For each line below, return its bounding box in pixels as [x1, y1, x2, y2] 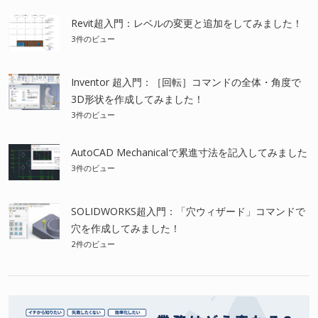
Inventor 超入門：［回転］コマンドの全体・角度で [71, 75, 301, 89]
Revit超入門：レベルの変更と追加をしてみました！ [71, 16, 302, 30]
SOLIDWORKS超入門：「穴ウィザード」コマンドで [71, 204, 305, 218]
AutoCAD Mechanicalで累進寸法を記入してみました [71, 145, 307, 159]
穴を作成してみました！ [71, 221, 180, 235]
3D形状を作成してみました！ [71, 92, 204, 106]
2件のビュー [71, 238, 115, 249]
